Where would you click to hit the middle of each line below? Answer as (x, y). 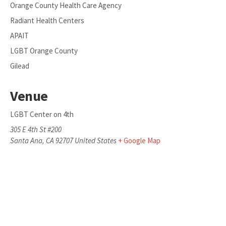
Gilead (20, 66)
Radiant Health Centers (47, 20)
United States (96, 140)
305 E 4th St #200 (36, 129)
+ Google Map (139, 140)
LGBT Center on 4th (42, 114)
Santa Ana (26, 140)
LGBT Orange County (44, 51)
